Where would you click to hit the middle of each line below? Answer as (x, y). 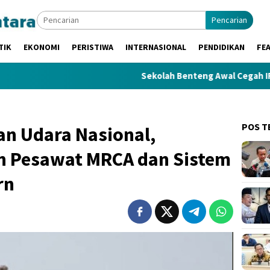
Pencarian (229, 20)
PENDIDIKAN (221, 47)
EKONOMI (42, 47)
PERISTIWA (93, 47)
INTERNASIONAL (156, 47)
